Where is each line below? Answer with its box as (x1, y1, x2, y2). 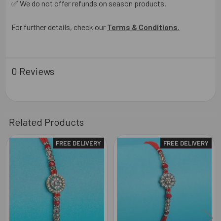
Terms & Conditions (107, 22, 178, 32)
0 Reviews (11, 65, 54, 77)
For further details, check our (11, 22, 107, 32)
